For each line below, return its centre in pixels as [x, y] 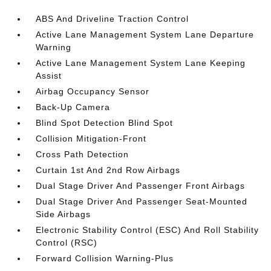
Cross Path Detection [83, 154]
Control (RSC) [67, 243]
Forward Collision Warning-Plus [105, 258]
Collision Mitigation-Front [91, 139]
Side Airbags [64, 214]
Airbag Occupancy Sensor [93, 91]
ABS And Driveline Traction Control [113, 19]
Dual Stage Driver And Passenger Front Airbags [141, 186]
